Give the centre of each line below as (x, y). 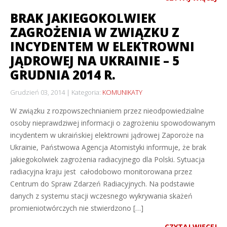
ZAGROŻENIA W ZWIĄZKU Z (95, 32)
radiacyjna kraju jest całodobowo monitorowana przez (101, 172)
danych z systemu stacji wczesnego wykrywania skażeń (101, 196)
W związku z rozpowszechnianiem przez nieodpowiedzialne (107, 111)
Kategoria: (87, 92)
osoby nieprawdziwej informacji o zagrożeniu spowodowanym (113, 123)
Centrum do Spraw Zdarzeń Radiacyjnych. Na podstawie (102, 184)
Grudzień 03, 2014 (37, 92)
